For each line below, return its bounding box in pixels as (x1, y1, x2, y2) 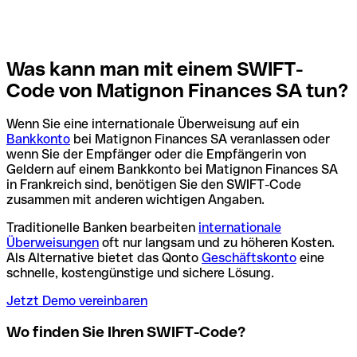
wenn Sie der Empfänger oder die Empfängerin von (6, 147, 306, 163)
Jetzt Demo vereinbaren (6, 293, 147, 309)
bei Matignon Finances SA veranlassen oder (70, 131, 330, 147)
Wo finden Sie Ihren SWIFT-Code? (6, 324, 245, 341)
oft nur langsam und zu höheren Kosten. (99, 235, 335, 251)
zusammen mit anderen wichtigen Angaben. (6, 192, 265, 208)
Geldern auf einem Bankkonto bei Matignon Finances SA (6, 162, 338, 178)
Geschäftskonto (202, 250, 296, 266)
